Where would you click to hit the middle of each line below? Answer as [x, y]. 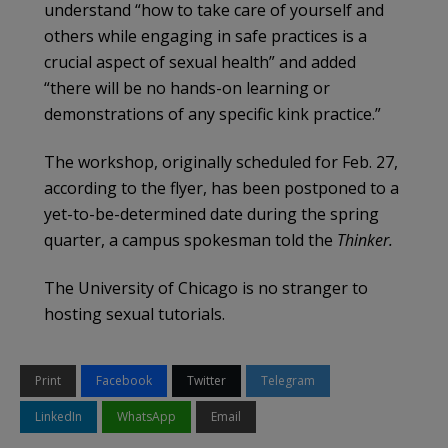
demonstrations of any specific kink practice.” [212, 113]
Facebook [124, 380]
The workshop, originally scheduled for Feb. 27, [221, 161]
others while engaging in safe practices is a [205, 35]
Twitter [206, 380]
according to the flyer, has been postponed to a [221, 187]
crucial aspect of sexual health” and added [200, 61]
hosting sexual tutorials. [134, 313]
